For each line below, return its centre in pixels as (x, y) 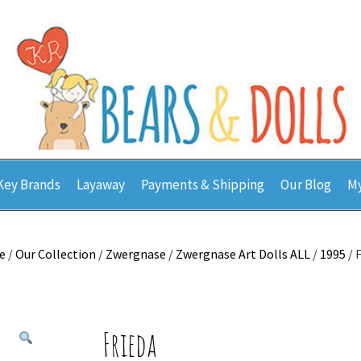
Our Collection (56, 254)
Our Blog (306, 185)
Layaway (101, 185)
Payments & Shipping (203, 185)
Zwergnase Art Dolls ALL (243, 254)
